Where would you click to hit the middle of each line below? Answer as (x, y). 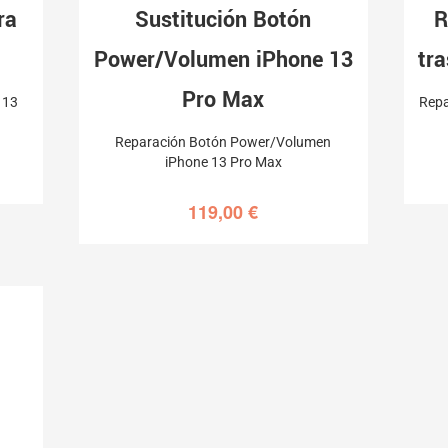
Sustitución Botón (223, 19)
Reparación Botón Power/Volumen (223, 141)
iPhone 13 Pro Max (223, 161)
